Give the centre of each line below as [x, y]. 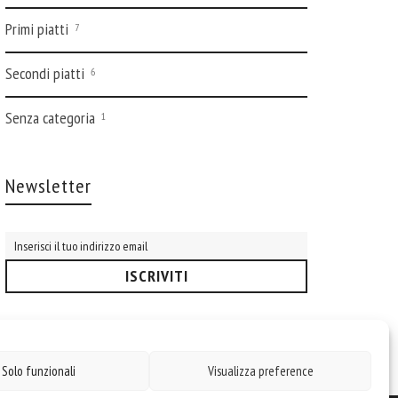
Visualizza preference [260, 370]
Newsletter [48, 186]
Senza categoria [52, 118]
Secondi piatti [47, 73]
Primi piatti [39, 29]
